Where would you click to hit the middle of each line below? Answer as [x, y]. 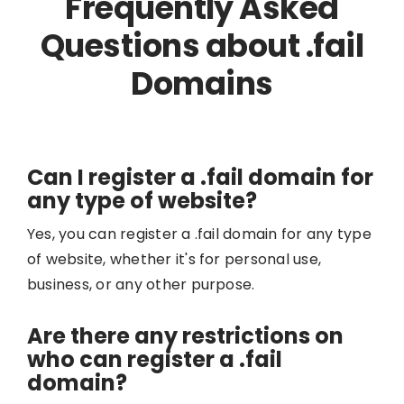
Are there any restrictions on [185, 335]
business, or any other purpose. [141, 284]
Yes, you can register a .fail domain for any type [199, 234]
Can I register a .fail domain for [200, 177]
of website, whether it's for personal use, [174, 259]
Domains [202, 83]
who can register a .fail [154, 359]
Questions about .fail [202, 45]
